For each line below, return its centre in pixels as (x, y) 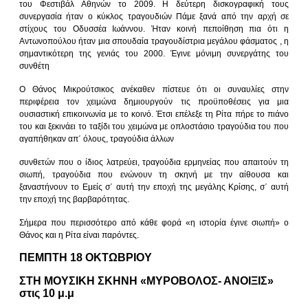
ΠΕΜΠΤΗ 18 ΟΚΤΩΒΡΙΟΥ (86, 257)
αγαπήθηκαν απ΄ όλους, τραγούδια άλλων (97, 139)
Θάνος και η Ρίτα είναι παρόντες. (79, 235)
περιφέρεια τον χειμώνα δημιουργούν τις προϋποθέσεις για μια (154, 101)
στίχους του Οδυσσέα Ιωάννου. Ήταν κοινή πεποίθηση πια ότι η (154, 29)
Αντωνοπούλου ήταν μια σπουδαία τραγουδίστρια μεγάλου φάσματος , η (154, 41)
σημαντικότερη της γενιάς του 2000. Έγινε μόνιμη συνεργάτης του (154, 53)
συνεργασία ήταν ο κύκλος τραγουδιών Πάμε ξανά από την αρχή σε (154, 16)
